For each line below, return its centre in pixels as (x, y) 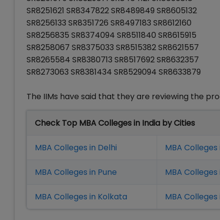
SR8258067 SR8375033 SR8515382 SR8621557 (113, 48)
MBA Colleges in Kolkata (81, 197)
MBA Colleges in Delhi (76, 148)
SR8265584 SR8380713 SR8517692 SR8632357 (113, 60)
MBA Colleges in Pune (76, 172)
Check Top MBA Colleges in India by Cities (115, 123)
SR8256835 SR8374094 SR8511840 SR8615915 (111, 35)
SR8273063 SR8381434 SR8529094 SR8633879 (114, 72)
